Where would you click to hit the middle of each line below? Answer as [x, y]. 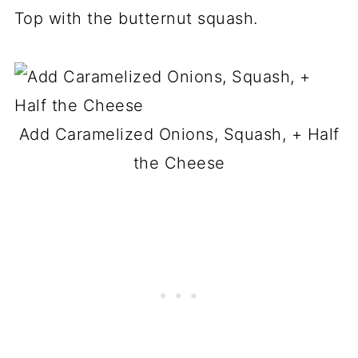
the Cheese [179, 163]
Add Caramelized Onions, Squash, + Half [179, 134]
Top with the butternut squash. [136, 18]
